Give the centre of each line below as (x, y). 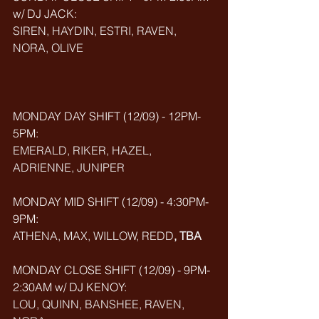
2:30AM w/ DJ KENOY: (71, 287)
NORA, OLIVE (48, 48)
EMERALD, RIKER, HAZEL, (84, 150)
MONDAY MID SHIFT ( (69, 202)
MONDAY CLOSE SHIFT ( (78, 270)
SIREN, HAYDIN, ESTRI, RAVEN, (96, 31)
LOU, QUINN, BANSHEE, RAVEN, (100, 304)
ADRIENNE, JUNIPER (69, 167)
